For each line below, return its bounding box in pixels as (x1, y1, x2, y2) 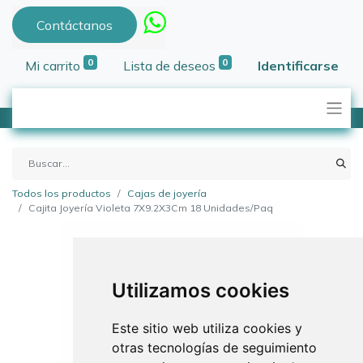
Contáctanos (36, 16, 113, 33)
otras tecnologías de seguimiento (111, 340, 317, 356)
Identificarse (258, 58, 340, 75)
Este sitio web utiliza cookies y (111, 320, 302, 336)
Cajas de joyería (127, 187, 207, 200)
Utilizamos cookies (111, 279, 289, 302)
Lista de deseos (122, 58, 216, 75)
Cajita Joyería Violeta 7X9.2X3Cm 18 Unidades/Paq (28, 202, 273, 215)
